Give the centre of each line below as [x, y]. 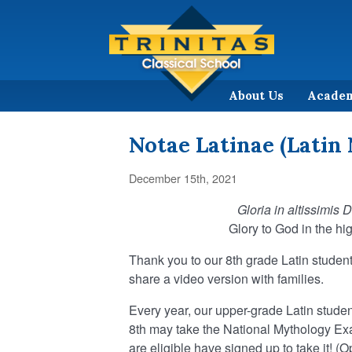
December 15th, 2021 [183, 178]
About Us [256, 95]
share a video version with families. [226, 278]
